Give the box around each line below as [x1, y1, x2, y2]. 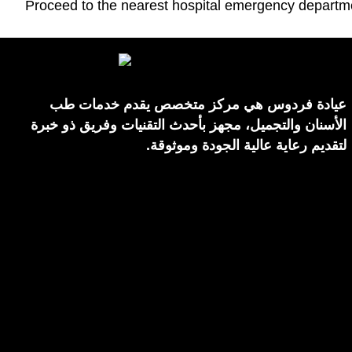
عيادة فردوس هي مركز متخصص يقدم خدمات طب [49, 97, 347, 112]
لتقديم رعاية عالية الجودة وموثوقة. [146, 137, 347, 153]
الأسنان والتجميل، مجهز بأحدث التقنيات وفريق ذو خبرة [31, 117, 347, 133]
